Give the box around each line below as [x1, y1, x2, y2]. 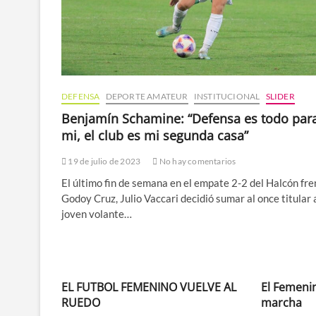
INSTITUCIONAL [193, 91, 260, 102]
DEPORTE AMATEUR [105, 91, 188, 102]
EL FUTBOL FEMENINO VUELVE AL [61, 279, 236, 296]
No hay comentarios [157, 156, 236, 167]
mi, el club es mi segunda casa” [61, 127, 248, 145]
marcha [260, 295, 302, 311]
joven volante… [61, 207, 132, 221]
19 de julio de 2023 [66, 156, 141, 167]
